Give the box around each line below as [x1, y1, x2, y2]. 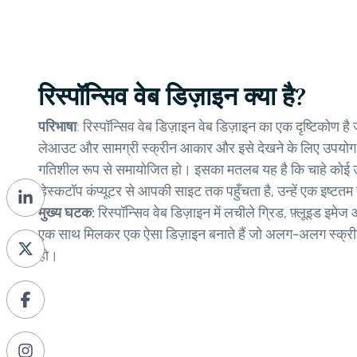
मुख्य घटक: [38, 204, 98, 222]
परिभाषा [38, 118, 76, 136]
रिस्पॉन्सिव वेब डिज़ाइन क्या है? [38, 81, 306, 113]
